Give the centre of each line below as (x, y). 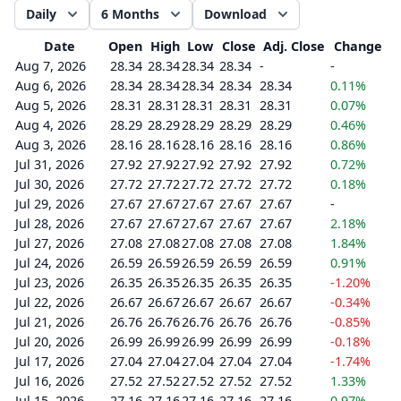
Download (235, 14)
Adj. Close (294, 46)
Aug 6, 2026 (51, 85)
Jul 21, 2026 (50, 322)
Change (358, 46)
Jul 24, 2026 (50, 263)
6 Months (130, 14)
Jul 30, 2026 (50, 184)
